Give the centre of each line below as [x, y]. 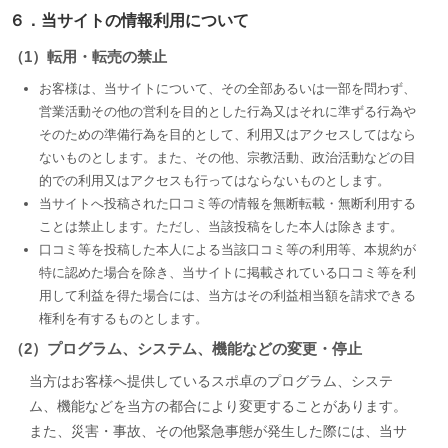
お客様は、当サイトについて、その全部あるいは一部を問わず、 [227, 88]
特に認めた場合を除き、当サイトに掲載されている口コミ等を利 [227, 272]
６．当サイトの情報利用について [128, 20]
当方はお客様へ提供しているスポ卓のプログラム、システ [210, 381]
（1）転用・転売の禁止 [87, 56]
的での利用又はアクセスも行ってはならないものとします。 [214, 180]
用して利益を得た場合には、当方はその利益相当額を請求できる [227, 295]
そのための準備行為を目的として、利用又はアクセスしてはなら [227, 134]
